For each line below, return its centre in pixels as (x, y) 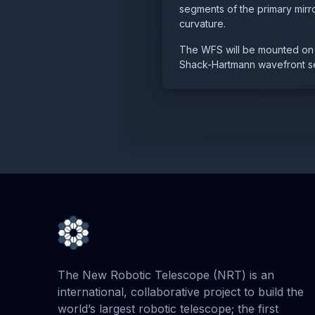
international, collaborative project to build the (181, 291)
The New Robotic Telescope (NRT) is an (166, 275)
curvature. (202, 23)
